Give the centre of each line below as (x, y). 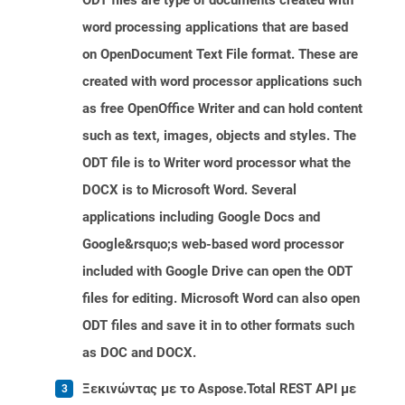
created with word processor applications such (222, 82)
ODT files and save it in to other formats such (218, 326)
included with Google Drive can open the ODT (217, 272)
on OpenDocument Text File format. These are (220, 55)
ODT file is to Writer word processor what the (217, 163)
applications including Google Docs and (201, 217)
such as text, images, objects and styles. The (219, 136)
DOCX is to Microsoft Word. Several (189, 190)
